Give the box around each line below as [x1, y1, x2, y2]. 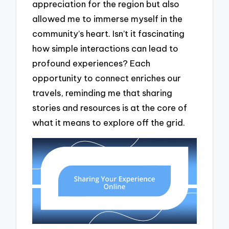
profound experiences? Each [32, 58, 151, 69]
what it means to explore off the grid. [32, 117, 186, 128]
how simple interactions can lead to [32, 43, 179, 54]
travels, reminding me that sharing [32, 87, 173, 99]
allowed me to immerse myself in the [32, 13, 183, 25]
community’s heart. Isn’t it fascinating [32, 28, 185, 39]
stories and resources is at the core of [32, 102, 188, 113]
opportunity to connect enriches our [32, 73, 181, 84]
